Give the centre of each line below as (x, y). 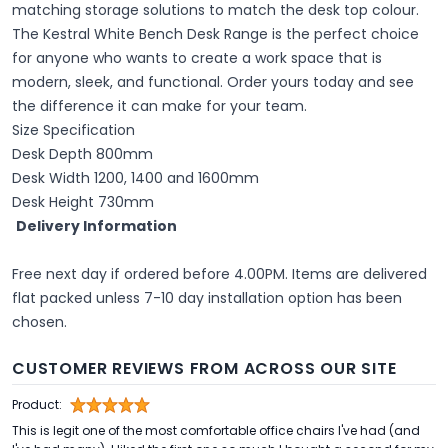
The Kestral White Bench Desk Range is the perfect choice (215, 34)
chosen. (39, 322)
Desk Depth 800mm (82, 154)
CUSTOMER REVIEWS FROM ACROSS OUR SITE (204, 368)
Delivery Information (96, 226)
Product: (37, 404)
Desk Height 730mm (83, 202)
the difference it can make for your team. (159, 106)
